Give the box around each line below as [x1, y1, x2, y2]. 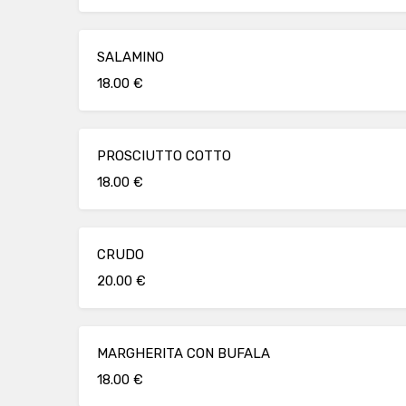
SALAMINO [97, 49, 164, 65]
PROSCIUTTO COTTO [97, 148, 231, 164]
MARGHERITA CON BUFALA [97, 345, 270, 362]
